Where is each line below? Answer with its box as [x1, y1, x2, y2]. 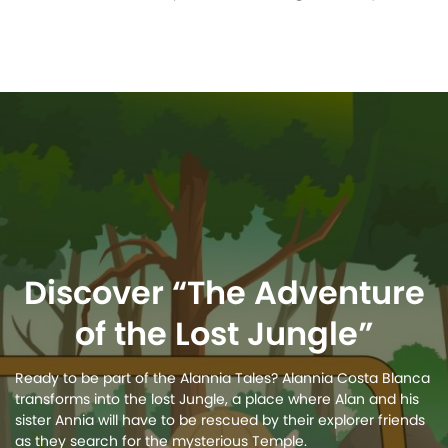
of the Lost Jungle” [74, 311, 374, 356]
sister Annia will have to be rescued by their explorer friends [15, 410, 425, 430]
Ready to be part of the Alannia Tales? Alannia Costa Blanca [15, 368, 430, 388]
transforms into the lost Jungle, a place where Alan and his [15, 389, 419, 409]
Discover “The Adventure [23, 270, 425, 315]
